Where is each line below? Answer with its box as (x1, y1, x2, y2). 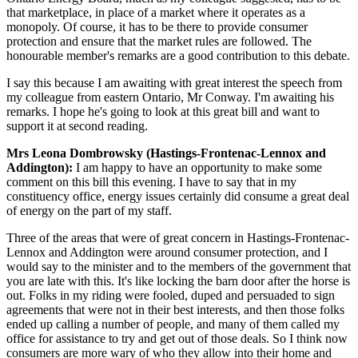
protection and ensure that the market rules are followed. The (6, 34, 312, 48)
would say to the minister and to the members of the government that (6, 259, 351, 273)
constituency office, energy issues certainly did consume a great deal (6, 189, 349, 203)
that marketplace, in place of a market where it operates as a (6, 5, 305, 19)
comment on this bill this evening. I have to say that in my (6, 174, 296, 189)
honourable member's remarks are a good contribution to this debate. (6, 48, 350, 62)
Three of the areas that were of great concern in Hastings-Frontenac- (6, 230, 349, 245)
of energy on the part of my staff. (6, 203, 172, 217)
